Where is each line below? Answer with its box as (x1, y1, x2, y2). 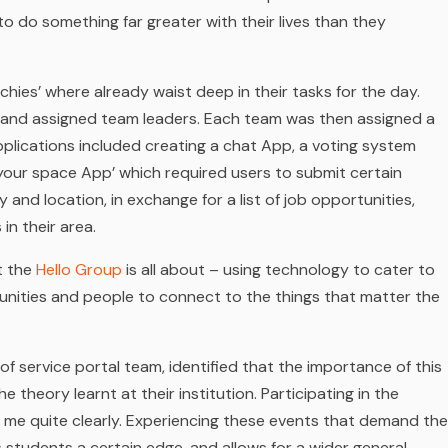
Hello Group (36, 259, 122, 280)
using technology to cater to (223, 259, 435, 280)
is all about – (122, 259, 223, 280)
